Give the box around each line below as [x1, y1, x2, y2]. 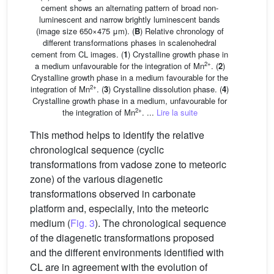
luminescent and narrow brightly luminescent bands [39, 13, 220, 25]
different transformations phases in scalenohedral [43, 36, 217, 48]
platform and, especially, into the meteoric [30, 201, 209, 215]
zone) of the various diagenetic [30, 171, 163, 186]
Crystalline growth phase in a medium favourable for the [31, 71, 228, 83]
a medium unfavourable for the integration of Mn [34, 59, 204, 72]
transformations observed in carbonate [30, 186, 196, 201]
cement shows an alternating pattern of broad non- [41, 1, 218, 13]
